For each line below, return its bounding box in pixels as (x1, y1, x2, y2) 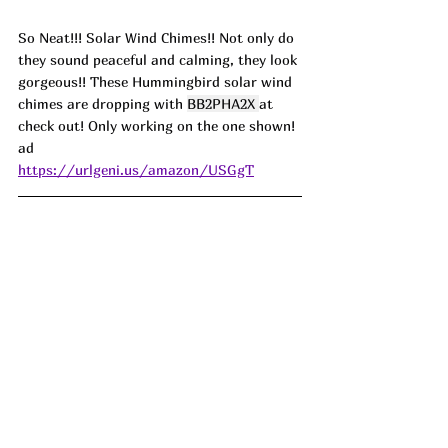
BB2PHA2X (187, 95, 255, 113)
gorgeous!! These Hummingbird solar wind (18, 73, 296, 91)
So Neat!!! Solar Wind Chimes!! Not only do (18, 29, 298, 47)
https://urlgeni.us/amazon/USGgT (18, 161, 254, 179)
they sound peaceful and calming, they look (18, 51, 301, 69)
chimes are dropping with (18, 95, 187, 113)
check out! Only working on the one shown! (18, 117, 299, 135)
